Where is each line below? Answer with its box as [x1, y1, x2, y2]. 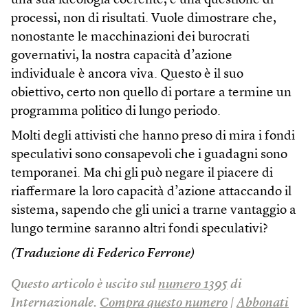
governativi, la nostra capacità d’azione [11, 49, 232, 63]
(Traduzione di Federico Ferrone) [11, 247, 195, 261]
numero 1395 [158, 278, 228, 292]
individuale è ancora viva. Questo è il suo [11, 68, 243, 82]
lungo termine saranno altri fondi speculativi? [11, 223, 268, 236]
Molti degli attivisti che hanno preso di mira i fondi [11, 130, 295, 144]
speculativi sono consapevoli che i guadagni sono [11, 148, 287, 162]
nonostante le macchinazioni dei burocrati [11, 31, 250, 45]
